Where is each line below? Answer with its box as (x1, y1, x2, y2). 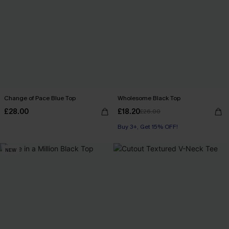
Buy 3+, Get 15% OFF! (118, 123, 178, 131)
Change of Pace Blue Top (4, 94, 76, 102)
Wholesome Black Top (118, 94, 180, 102)
